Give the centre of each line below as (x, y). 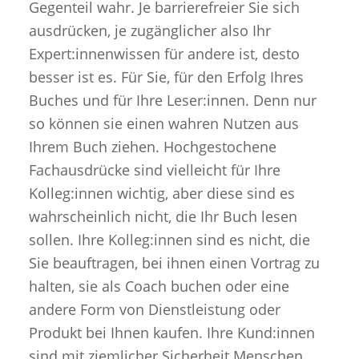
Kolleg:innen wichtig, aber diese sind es (161, 194)
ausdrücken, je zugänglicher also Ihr (149, 31)
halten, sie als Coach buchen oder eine (159, 286)
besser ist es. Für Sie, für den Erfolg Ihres (166, 77)
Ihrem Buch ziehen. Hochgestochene (152, 147)
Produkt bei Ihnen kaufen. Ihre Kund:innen (171, 333)
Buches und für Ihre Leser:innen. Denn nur (172, 101)
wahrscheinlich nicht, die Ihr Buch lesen (163, 217)
